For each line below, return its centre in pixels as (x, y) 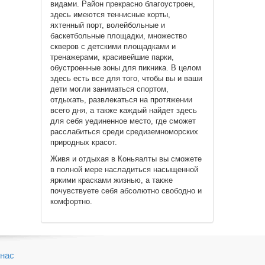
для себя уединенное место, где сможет (123, 121)
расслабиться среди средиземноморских (124, 131)
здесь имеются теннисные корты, (110, 14)
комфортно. (71, 202)
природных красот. (83, 142)
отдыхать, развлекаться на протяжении (121, 99)
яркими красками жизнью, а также (111, 180)
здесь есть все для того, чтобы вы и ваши (126, 78)
